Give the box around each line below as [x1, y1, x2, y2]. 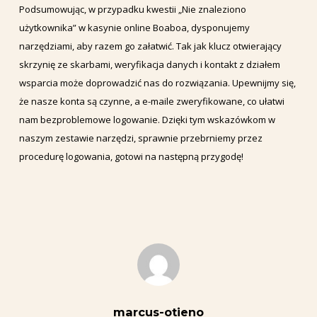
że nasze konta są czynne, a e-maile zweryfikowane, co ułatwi [18, 95, 284, 108]
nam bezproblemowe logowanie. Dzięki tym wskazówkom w [18, 113, 275, 127]
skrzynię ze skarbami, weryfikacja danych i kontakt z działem [18, 58, 280, 71]
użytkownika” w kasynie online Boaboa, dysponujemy [18, 21, 250, 35]
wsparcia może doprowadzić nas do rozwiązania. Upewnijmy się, [18, 76, 296, 90]
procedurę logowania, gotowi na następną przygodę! [18, 150, 243, 163]
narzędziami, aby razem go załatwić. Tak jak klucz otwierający [18, 40, 282, 53]
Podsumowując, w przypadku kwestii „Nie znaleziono [18, 3, 246, 16]
